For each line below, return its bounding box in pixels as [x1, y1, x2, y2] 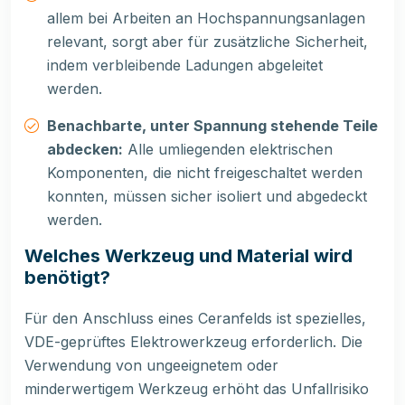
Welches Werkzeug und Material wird [24, 245, 353, 268]
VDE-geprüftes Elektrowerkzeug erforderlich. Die [24, 333, 363, 352]
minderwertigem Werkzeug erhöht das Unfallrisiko [24, 380, 369, 399]
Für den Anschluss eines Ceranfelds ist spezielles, [24, 309, 366, 328]
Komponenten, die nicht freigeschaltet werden [47, 164, 363, 183]
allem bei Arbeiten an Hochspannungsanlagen [47, 9, 365, 28]
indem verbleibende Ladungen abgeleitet [47, 56, 323, 75]
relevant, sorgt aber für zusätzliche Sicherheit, [47, 33, 368, 52]
